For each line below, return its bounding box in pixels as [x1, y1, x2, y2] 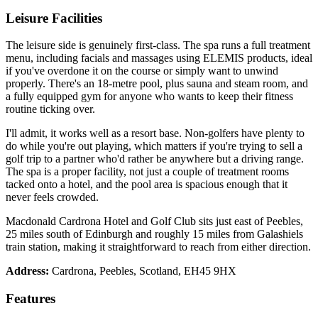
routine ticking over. [6, 103, 95, 116]
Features [6, 291, 55, 307]
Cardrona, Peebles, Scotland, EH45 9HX [49, 265, 236, 278]
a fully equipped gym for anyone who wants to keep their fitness [6, 90, 293, 103]
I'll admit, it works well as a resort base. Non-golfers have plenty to [6, 127, 305, 140]
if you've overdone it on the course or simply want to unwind [6, 65, 278, 77]
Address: [6, 265, 49, 278]
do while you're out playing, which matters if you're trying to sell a [6, 140, 302, 153]
